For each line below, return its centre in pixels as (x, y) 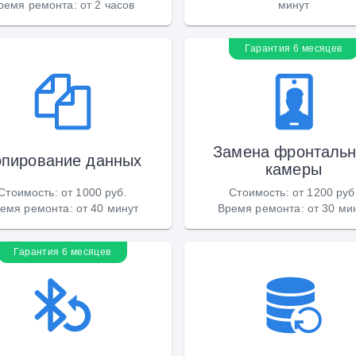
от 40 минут (107, 208)
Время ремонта (259, 208)
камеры (294, 169)
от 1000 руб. (94, 192)
